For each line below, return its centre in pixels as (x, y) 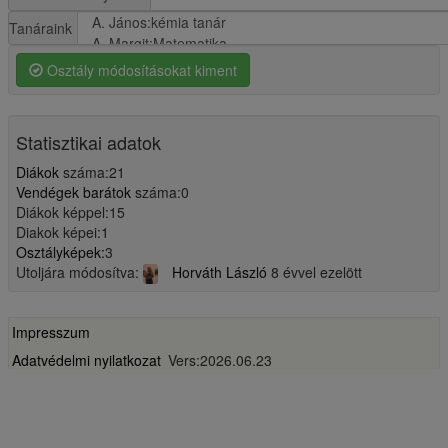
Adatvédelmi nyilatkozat (86, 360)
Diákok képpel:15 (70, 212)
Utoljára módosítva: (79, 272)
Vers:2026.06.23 (220, 360)
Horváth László (217, 272)
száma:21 (92, 172)
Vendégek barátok (73, 192)
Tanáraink (40, 28)
